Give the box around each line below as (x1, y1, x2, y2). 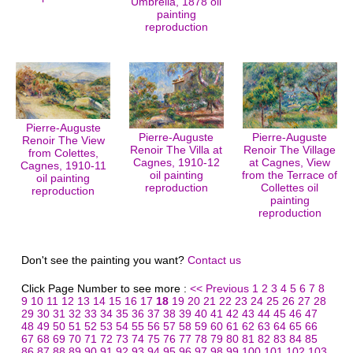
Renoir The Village (243, 143, 336, 156)
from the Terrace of (242, 169, 337, 181)
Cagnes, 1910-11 (20, 159, 106, 172)
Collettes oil (261, 181, 318, 194)
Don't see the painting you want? (20, 254, 188, 266)
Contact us (187, 254, 241, 266)
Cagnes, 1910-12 (132, 156, 220, 169)
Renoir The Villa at (130, 143, 222, 156)
